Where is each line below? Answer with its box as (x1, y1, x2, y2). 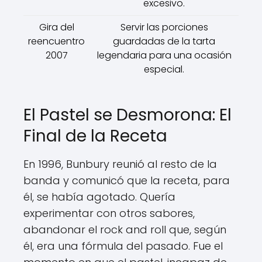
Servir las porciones (120, 20, 208, 34)
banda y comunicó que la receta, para (23, 173, 230, 188)
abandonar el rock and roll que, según (23, 222, 226, 237)
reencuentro (28, 35, 85, 48)
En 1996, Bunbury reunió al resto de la (23, 157, 217, 171)
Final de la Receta (23, 125, 167, 147)
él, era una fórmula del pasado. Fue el (23, 239, 223, 253)
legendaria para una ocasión (96, 49, 232, 62)
